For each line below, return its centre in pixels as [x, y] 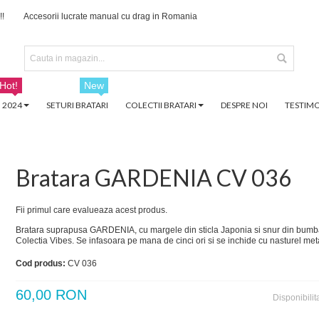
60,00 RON [51, 294]
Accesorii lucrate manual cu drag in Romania [110, 16]
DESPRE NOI [244, 105]
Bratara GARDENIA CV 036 [153, 177]
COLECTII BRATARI [161, 105]
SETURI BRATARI [77, 105]
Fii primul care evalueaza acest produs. [91, 210]
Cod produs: [41, 263]
